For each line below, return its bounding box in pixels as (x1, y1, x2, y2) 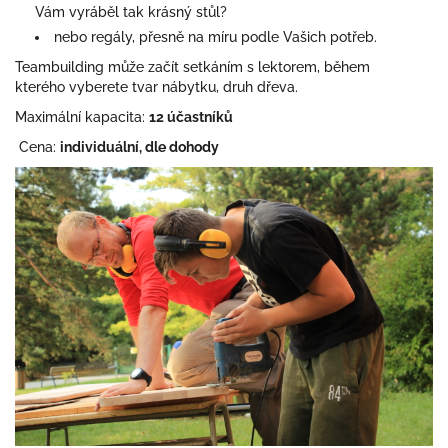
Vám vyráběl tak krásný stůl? (35, 4, 227, 20)
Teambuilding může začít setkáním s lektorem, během (15, 59, 370, 75)
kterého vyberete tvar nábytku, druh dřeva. (15, 79, 302, 95)
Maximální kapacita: (15, 109, 149, 125)
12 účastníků (149, 109, 233, 125)
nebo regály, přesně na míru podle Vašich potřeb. (54, 29, 377, 45)
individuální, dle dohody (60, 139, 219, 155)
